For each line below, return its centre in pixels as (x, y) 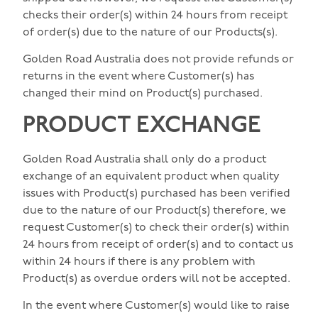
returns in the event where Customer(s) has (138, 77)
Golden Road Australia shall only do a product (144, 159)
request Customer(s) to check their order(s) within (156, 227)
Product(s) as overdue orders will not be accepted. (157, 279)
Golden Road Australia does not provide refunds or (158, 60)
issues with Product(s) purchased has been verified (157, 193)
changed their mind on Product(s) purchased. (143, 94)
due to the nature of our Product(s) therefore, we (154, 210)
